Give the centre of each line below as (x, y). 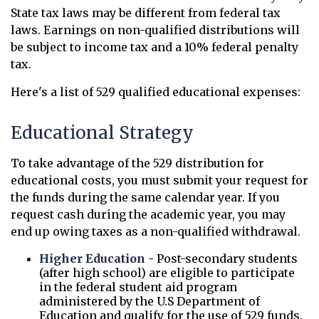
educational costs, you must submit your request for (159, 180)
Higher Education (92, 258)
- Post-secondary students (221, 258)
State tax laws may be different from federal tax (146, 13)
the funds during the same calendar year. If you (145, 197)
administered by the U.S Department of (150, 301)
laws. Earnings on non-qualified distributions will (155, 30)
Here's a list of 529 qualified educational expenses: (156, 92)
